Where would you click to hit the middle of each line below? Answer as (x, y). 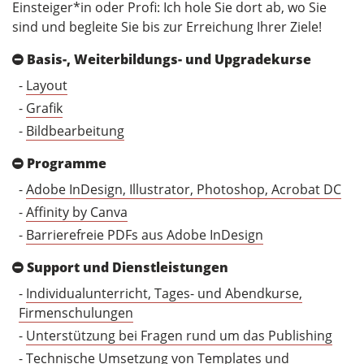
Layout (47, 86)
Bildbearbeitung (75, 131)
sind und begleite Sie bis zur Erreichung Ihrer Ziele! (167, 27)
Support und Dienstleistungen (128, 268)
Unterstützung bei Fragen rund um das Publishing (179, 336)
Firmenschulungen (76, 313)
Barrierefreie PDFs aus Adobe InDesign (145, 235)
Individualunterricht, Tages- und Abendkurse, (164, 294)
